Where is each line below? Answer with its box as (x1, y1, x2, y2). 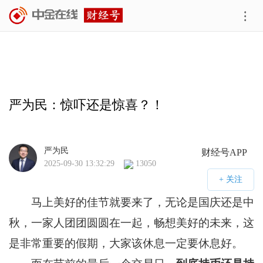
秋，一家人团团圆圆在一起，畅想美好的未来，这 (8, 217, 255, 230)
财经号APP (201, 147, 248, 158)
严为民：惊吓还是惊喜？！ (8, 97, 164, 112)
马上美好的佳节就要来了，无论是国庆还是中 (8, 196, 255, 209)
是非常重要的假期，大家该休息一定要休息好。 (8, 237, 243, 250)
